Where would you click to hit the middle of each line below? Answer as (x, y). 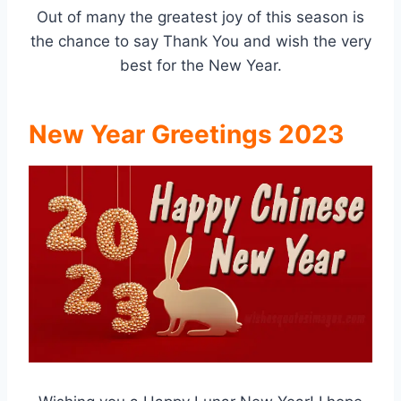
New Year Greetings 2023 (186, 135)
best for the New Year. (200, 66)
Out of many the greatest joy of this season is (200, 17)
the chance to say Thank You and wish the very (200, 42)
